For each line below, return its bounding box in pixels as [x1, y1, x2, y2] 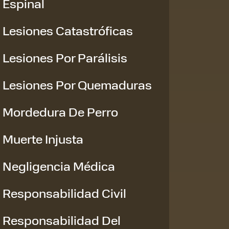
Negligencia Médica [3, 157, 115, 174]
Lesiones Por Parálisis [3, 49, 127, 65]
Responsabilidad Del [3, 212, 121, 228]
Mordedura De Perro [3, 103, 118, 120]
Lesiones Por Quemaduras [3, 76, 152, 93]
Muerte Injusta [3, 130, 83, 147]
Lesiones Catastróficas [3, 22, 133, 38]
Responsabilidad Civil [3, 185, 126, 201]
